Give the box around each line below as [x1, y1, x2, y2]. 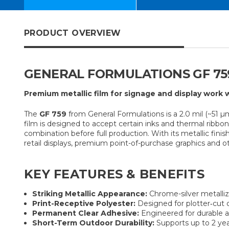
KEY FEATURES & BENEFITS [24, 167, 204, 181]
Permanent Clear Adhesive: [32, 208, 140, 218]
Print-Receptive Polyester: [32, 198, 136, 208]
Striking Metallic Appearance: [32, 189, 148, 198]
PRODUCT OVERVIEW [24, 28, 121, 38]
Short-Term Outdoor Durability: [32, 218, 155, 227]
